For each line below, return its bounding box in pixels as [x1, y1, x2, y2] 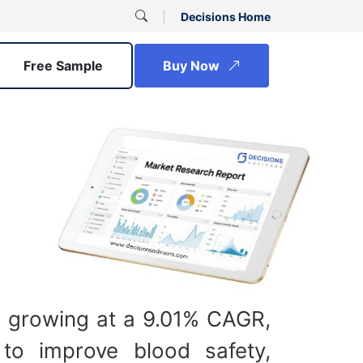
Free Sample [23, 58, 103, 74]
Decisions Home [181, 9, 271, 23]
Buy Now [163, 58, 223, 74]
